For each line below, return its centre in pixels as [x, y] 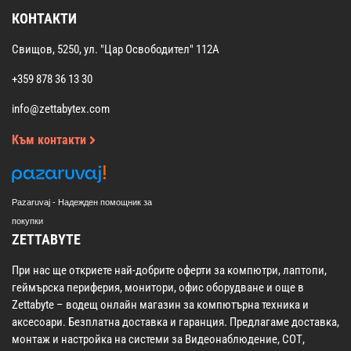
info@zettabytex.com [61, 109]
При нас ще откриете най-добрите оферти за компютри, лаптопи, [169, 271]
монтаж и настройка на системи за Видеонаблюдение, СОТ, [158, 340]
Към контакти [51, 140]
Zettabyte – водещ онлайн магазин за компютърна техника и [160, 305]
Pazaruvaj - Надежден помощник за [82, 203]
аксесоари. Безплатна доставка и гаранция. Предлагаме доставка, [175, 322]
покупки [27, 221]
